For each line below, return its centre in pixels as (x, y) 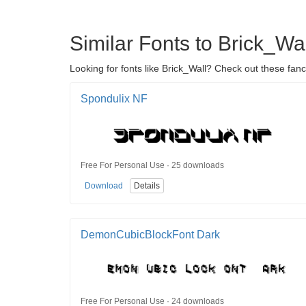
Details (147, 186)
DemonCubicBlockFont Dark (150, 235)
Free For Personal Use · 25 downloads (152, 165)
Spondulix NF (114, 99)
